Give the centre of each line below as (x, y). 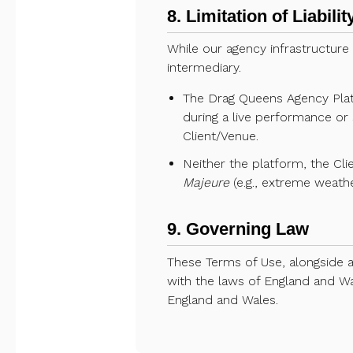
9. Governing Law (238, 229)
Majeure (206, 183)
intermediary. (204, 68)
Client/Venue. (221, 136)
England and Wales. (223, 300)
